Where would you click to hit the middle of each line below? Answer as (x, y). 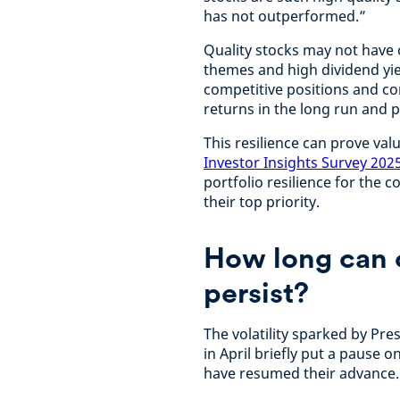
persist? (256, 292)
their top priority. (263, 202)
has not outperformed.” (285, 16)
